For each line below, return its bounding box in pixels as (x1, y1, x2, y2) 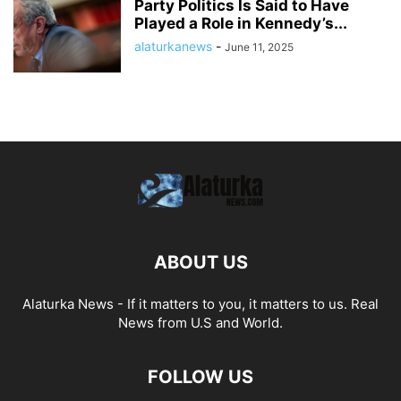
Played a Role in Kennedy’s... (134, 14, 347, 32)
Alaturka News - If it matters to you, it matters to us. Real (22, 295, 379, 312)
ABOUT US (153, 252, 248, 273)
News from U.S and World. (118, 314, 283, 331)
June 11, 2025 (225, 40, 294, 54)
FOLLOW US (148, 366, 253, 388)
